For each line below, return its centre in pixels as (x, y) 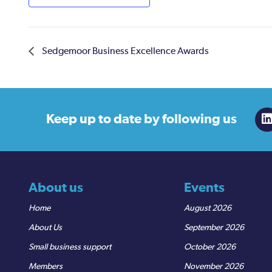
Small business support (70, 247)
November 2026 (214, 266)
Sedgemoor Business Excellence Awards (124, 51)
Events (204, 188)
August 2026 (208, 208)
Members (46, 266)
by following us (190, 120)
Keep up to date (95, 120)
